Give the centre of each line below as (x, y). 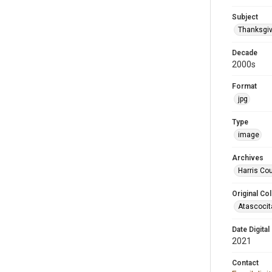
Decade (245, 53)
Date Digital (251, 229)
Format (244, 86)
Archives (248, 158)
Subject (245, 17)
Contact (245, 263)
